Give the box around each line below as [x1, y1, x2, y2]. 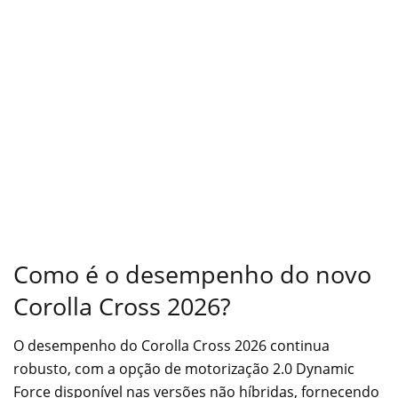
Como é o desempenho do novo [13, 257, 371, 291]
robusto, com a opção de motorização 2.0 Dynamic [13, 359, 354, 379]
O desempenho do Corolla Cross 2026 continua [13, 336, 330, 356]
